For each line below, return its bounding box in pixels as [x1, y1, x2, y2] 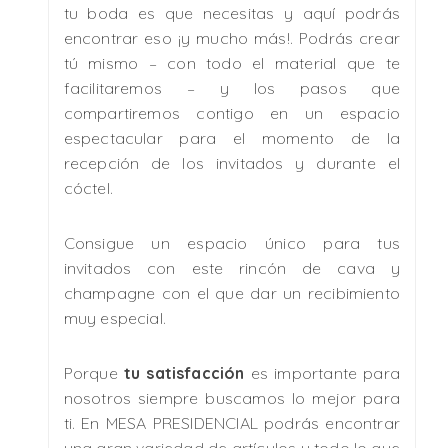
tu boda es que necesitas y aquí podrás [63, 2, 401, 23]
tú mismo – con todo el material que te [63, 52, 401, 73]
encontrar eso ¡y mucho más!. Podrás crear [63, 27, 401, 48]
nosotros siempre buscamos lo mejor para [63, 387, 401, 408]
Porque [63, 362, 124, 383]
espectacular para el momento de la [63, 127, 401, 148]
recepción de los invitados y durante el [63, 152, 401, 173]
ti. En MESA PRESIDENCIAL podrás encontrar [63, 412, 401, 433]
